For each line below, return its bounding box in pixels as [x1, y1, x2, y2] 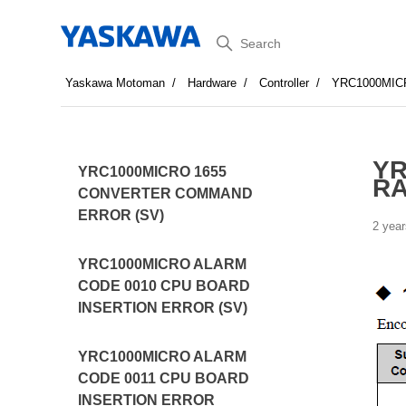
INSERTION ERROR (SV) [78, 300, 248, 315]
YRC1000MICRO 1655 [78, 164, 227, 179]
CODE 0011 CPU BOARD [78, 371, 250, 386]
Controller [259, 76, 310, 90]
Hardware [188, 76, 237, 90]
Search [202, 28, 266, 51]
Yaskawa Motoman [65, 76, 166, 90]
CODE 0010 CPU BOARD [78, 278, 251, 294]
